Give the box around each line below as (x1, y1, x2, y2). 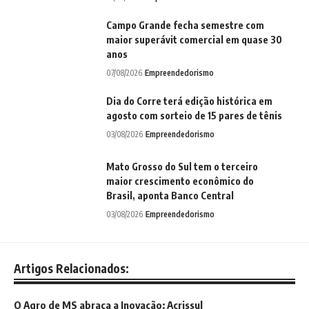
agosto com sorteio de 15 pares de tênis (106, 110, 282, 122)
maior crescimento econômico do (106, 175, 254, 188)
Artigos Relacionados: (14, 261, 129, 277)
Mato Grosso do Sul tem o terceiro (106, 161, 258, 173)
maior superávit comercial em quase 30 (106, 34, 282, 46)
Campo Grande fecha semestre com (106, 19, 264, 32)
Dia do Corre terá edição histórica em (106, 95, 272, 108)
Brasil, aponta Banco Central (106, 190, 234, 202)
